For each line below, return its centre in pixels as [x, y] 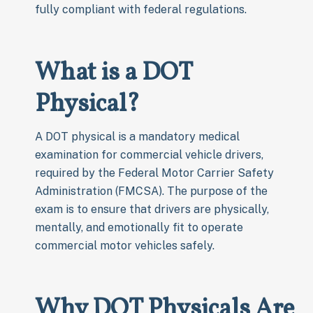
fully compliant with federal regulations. [141, 9]
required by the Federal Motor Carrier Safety [154, 173]
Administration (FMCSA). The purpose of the [151, 191]
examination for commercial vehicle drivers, [149, 154]
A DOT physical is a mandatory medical [137, 136]
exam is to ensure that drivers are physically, [152, 209]
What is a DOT [114, 73]
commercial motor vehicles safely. [125, 245]
